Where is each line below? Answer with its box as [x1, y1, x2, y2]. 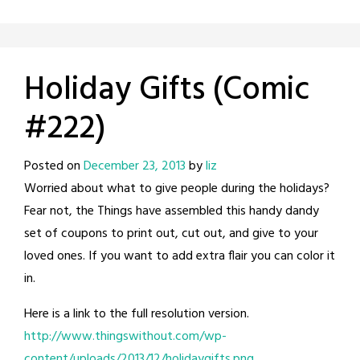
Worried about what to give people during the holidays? [24, 178, 329, 200]
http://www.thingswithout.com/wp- [24, 326, 227, 348]
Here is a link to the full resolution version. [24, 304, 249, 325]
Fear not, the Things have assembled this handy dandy [24, 201, 319, 223]
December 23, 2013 [84, 156, 186, 178]
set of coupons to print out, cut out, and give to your [24, 223, 318, 245]
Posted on [24, 156, 84, 178]
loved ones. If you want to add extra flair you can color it [24, 246, 335, 268]
